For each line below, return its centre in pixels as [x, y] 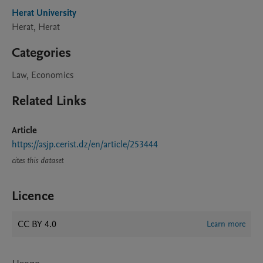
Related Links [49, 101]
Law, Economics [43, 75]
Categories [41, 53]
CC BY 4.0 [37, 224]
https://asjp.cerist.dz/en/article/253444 [85, 144]
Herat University [44, 13]
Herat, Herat [36, 27]
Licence [33, 196]
